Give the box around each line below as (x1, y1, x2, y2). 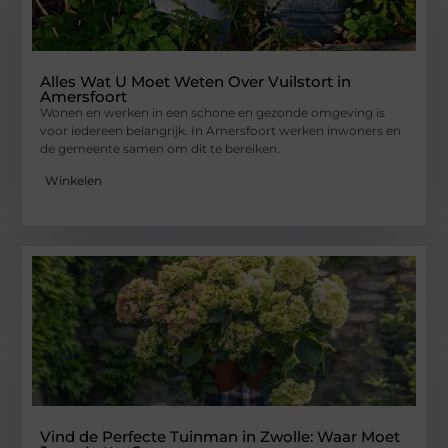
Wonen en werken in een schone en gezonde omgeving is (40, 105, 386, 121)
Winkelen (45, 173, 103, 189)
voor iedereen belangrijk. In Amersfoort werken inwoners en (40, 123, 402, 139)
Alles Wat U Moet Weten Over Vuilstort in (40, 72, 352, 92)
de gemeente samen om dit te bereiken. (40, 141, 281, 157)
